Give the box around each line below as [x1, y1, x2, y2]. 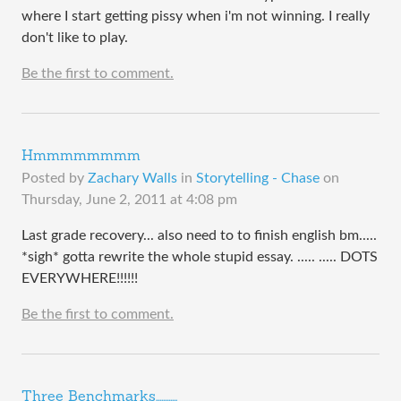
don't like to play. [21, 30, 128, 45]
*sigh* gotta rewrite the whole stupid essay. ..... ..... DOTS [21, 250, 378, 264]
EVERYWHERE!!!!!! [21, 271, 141, 286]
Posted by [21, 171, 88, 185]
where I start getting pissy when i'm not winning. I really [21, 9, 370, 23]
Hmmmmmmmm [21, 149, 141, 164]
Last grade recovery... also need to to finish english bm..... [21, 228, 377, 243]
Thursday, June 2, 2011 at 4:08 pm [21, 192, 237, 207]
